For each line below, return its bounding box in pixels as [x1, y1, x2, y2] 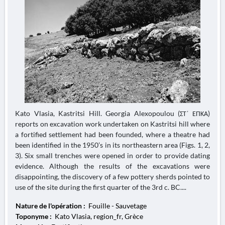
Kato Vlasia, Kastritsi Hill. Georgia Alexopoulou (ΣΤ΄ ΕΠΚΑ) [15, 109, 210, 118]
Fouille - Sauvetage [87, 201, 147, 210]
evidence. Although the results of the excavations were [15, 162, 210, 170]
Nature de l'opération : [16, 201, 87, 210]
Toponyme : [16, 212, 53, 220]
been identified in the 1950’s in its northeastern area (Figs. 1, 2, [15, 141, 210, 149]
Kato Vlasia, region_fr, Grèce [53, 212, 143, 220]
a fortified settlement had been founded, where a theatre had [15, 130, 210, 139]
